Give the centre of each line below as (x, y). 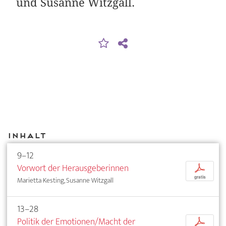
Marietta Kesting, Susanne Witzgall (65, 181)
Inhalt (26, 135)
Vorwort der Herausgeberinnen (73, 168)
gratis (200, 177)
